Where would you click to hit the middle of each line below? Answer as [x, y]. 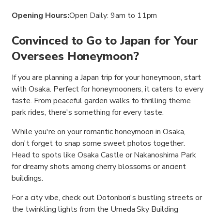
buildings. [27, 178]
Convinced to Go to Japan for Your [105, 41]
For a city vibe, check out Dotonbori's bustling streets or [107, 198]
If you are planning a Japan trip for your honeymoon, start [107, 77]
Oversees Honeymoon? [76, 56]
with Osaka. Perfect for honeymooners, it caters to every [108, 89]
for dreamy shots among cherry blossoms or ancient [99, 167]
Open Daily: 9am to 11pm [113, 15]
